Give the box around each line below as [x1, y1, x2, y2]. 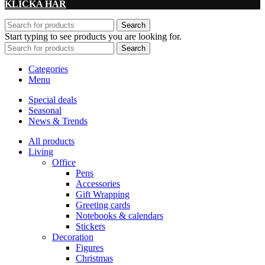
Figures [76, 242, 104, 253]
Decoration [52, 231, 93, 242]
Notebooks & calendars [76, 210, 163, 221]
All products [28, 135, 75, 146]
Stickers [76, 221, 105, 231]
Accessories [76, 178, 120, 189]
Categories [28, 63, 68, 74]
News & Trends [28, 115, 88, 126]
